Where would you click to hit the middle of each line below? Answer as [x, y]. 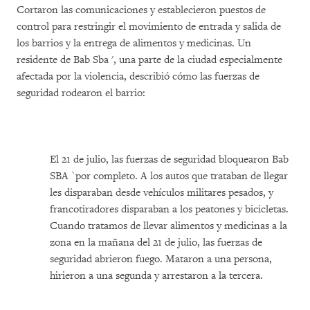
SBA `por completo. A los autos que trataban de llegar [169, 176]
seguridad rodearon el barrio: [81, 93]
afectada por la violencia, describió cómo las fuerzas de [138, 76]
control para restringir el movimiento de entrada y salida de [149, 27]
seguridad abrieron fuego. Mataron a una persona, [161, 259]
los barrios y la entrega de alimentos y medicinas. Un [134, 43]
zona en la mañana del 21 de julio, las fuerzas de [156, 243]
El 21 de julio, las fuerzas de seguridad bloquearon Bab [169, 159]
